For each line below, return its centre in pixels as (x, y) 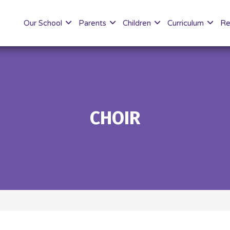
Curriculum (187, 23)
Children (138, 23)
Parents (93, 23)
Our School (44, 23)
